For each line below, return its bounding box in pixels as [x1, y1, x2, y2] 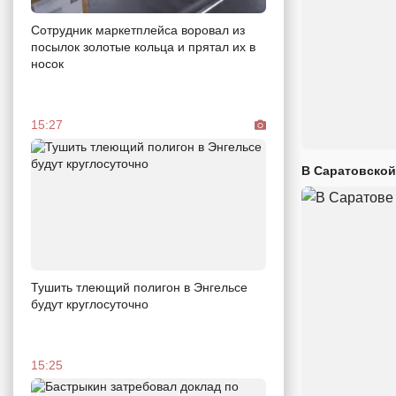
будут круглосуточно [31, 297, 148, 312]
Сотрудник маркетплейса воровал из [31, 22, 245, 37]
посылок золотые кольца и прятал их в [31, 39, 255, 54]
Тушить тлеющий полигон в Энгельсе [31, 280, 247, 295]
